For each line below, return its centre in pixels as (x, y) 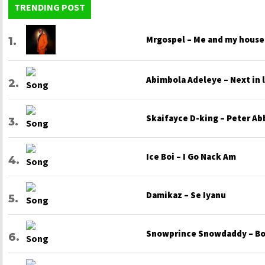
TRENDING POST (50, 7)
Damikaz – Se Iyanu (186, 195)
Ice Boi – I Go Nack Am (191, 157)
